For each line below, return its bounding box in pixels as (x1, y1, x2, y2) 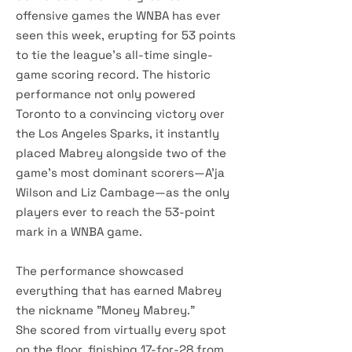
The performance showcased (16, 263, 184, 278)
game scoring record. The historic (16, 67, 211, 82)
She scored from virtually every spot (16, 322, 226, 337)
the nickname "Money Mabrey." (16, 302, 195, 317)
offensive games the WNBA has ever (16, 8, 221, 23)
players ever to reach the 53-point (16, 204, 215, 219)
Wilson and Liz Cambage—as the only (16, 185, 229, 200)
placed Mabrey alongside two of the (16, 145, 226, 160)
